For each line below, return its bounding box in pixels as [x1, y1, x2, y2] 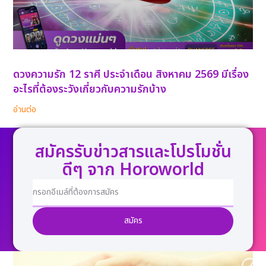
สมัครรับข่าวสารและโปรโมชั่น [34, 139, 232, 165]
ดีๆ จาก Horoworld [62, 157, 204, 183]
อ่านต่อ [13, 103, 37, 116]
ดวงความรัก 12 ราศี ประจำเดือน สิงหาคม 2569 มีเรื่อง [13, 66, 249, 83]
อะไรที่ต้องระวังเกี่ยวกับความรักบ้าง [13, 81, 167, 97]
